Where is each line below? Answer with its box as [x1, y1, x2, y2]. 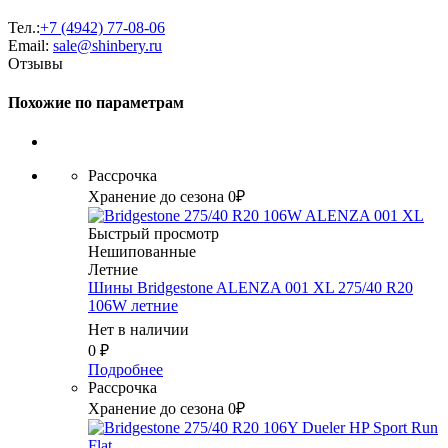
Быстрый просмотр [88, 225, 219, 243]
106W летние [88, 297, 178, 315]
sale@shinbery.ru [53, 36, 162, 54]
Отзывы [8, 54, 63, 72]
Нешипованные [88, 243, 196, 261]
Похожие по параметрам [8, 94, 184, 112]
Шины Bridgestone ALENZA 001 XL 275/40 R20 [88, 279, 413, 297]
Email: [8, 36, 53, 54]
